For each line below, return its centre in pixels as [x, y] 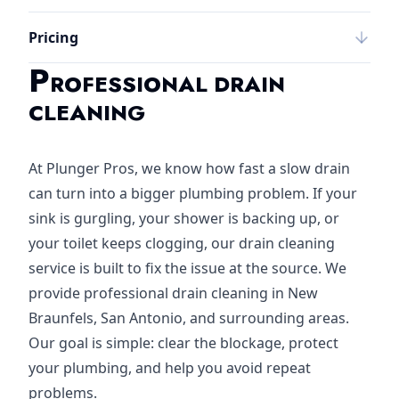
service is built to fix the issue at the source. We [187, 268]
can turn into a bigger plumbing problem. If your [193, 193]
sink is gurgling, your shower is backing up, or [184, 218]
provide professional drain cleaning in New [173, 293]
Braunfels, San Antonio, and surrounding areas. [189, 318]
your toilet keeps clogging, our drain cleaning [182, 243]
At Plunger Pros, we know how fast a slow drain [189, 168]
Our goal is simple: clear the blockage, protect [183, 343]
